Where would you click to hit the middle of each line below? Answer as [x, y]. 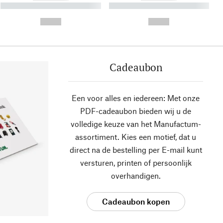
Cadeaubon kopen [136, 202]
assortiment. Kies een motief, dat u [136, 137]
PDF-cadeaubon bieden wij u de [136, 111]
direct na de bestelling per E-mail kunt [136, 150]
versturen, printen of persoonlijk [136, 163]
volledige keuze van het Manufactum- [136, 124]
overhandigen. [136, 176]
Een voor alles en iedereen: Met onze [136, 98]
